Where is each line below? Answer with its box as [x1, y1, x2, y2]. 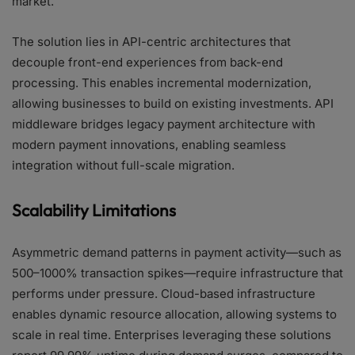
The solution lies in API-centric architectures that [12, 34, 291, 49]
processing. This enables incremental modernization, [12, 75, 311, 90]
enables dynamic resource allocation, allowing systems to [12, 307, 337, 322]
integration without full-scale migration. [12, 158, 235, 173]
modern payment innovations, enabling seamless [12, 137, 286, 152]
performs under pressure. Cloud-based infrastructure [12, 286, 315, 301]
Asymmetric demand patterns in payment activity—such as [12, 245, 342, 260]
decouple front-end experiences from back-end [12, 55, 283, 70]
